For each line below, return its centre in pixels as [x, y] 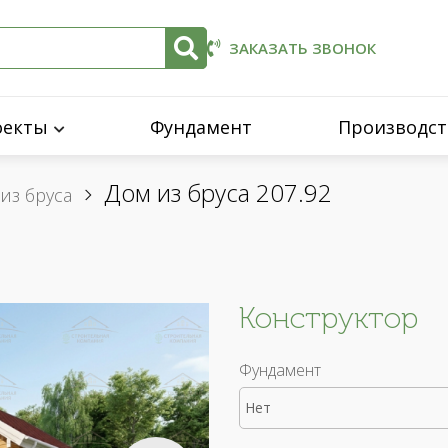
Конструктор [328, 318]
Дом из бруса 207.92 [218, 192]
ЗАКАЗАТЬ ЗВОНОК [302, 48]
